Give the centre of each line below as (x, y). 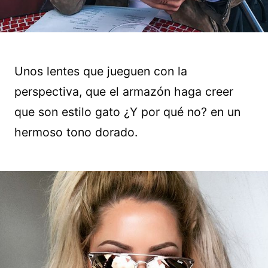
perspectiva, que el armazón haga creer (124, 92)
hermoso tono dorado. (76, 133)
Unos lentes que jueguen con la (101, 71)
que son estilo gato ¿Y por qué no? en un (127, 112)
